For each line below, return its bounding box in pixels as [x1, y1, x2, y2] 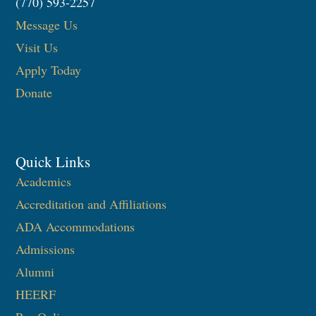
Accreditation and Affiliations [16, 195, 167, 212]
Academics [16, 172, 72, 190]
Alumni [16, 262, 55, 280]
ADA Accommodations [16, 217, 135, 235]
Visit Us [16, 38, 59, 56]
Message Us [16, 16, 78, 33]
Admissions [16, 240, 75, 257]
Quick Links [16, 151, 91, 171]
